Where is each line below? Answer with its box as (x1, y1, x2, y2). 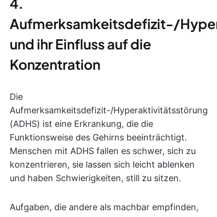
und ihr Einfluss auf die (10, 35, 151, 52)
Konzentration (10, 56, 100, 73)
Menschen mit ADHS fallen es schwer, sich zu (10, 146, 196, 156)
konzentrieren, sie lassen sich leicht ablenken (10, 159, 195, 170)
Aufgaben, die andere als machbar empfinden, (10, 202, 199, 212)
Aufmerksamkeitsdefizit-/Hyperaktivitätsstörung (10, 105, 208, 115)
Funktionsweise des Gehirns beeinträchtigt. (10, 132, 187, 142)
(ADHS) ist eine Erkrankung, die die (10, 119, 153, 129)
